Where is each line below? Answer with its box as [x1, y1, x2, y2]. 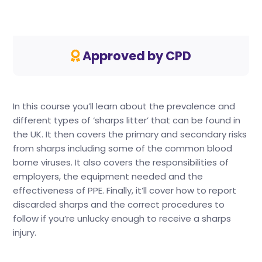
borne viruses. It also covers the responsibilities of [13, 156, 229, 168]
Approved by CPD [80, 47, 191, 64]
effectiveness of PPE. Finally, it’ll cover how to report [13, 184, 237, 196]
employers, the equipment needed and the [13, 170, 204, 182]
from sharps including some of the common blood [13, 142, 233, 154]
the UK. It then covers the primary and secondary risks [13, 127, 247, 140]
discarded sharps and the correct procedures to [13, 198, 225, 211]
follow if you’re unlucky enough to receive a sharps [13, 212, 232, 225]
